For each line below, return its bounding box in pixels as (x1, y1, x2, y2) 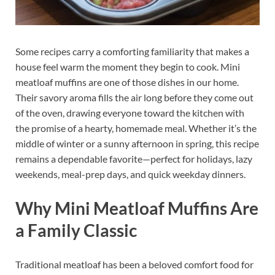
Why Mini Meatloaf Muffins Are (15, 197, 258, 219)
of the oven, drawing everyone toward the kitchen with (15, 106, 244, 118)
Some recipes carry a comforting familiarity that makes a (15, 45, 249, 57)
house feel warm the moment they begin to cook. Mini (15, 60, 240, 72)
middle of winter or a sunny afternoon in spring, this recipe (15, 137, 259, 149)
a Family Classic (15, 219, 137, 241)
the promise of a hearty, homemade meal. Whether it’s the (15, 122, 257, 134)
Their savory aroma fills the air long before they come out (15, 91, 254, 103)
